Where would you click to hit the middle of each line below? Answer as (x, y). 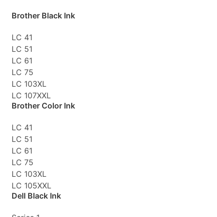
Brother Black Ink (43, 15)
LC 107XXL (31, 95)
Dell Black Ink (36, 195)
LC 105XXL (31, 185)
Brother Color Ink (43, 105)
